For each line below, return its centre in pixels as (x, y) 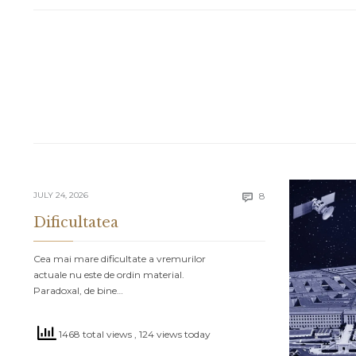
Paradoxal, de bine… (78, 291)
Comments (291, 195)
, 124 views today (172, 335)
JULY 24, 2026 (61, 195)
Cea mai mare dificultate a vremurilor (120, 259)
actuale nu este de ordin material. (109, 275)
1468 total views (95, 335)
